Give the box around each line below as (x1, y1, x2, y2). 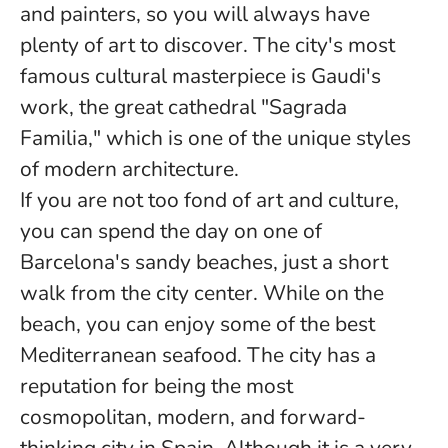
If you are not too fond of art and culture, (20, 186, 399, 214)
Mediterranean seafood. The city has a (20, 341, 376, 369)
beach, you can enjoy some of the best (20, 310, 375, 338)
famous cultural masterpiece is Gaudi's (20, 62, 381, 90)
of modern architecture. (20, 155, 239, 183)
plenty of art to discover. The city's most (20, 31, 395, 59)
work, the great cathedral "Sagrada (20, 93, 347, 121)
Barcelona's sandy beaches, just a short (20, 248, 388, 276)
